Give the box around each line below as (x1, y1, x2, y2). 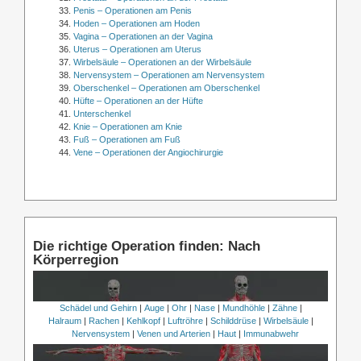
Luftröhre (167, 316, 203, 326)
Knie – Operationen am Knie (73, 122, 182, 132)
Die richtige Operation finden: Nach (32, 238, 260, 255)
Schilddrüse (210, 316, 256, 326)
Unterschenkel (73, 109, 131, 119)
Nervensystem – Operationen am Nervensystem (73, 70, 264, 81)
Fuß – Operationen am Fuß (73, 135, 180, 145)
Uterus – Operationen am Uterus (73, 44, 201, 55)
